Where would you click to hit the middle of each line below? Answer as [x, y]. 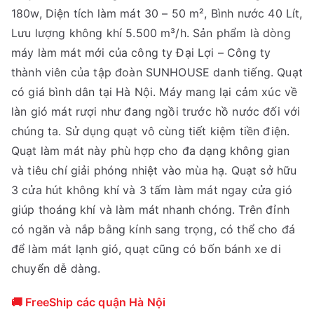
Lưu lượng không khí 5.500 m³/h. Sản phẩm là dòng [151, 33]
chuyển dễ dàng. [56, 269]
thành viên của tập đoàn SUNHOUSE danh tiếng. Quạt [157, 73]
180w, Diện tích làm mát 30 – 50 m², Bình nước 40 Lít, [157, 14]
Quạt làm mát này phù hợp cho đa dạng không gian [151, 151]
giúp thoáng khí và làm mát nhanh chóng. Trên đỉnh [150, 210]
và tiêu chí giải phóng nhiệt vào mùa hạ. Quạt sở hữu [154, 171]
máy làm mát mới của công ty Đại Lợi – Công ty [141, 53]
